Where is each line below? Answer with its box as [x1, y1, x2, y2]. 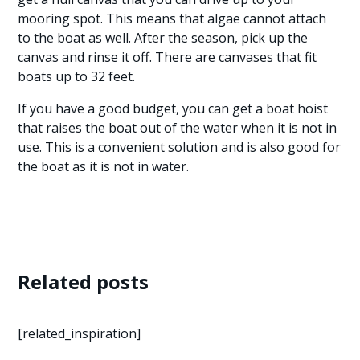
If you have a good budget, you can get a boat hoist [18, 100, 329, 117]
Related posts [18, 268, 149, 295]
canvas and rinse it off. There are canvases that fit [18, 48, 317, 66]
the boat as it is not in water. [18, 157, 190, 175]
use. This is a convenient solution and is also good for [18, 138, 342, 156]
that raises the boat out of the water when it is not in [18, 119, 337, 137]
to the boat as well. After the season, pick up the [18, 29, 309, 47]
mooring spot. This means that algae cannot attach [18, 10, 327, 27]
